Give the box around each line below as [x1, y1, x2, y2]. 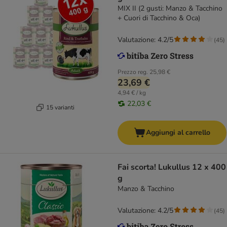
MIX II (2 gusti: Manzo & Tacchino [118, 4, 222, 14]
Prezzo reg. [118, 68, 148, 77]
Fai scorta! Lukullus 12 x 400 [118, 162, 226, 173]
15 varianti [46, 103, 74, 111]
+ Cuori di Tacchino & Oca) [118, 13, 200, 23]
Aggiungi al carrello [146, 128, 210, 138]
